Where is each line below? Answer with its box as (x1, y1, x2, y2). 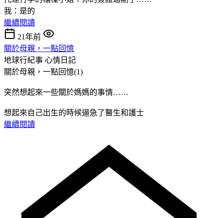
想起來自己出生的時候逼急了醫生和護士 (4, 108, 144, 117)
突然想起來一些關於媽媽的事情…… (4, 88, 128, 96)
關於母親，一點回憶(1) (4, 67, 83, 76)
